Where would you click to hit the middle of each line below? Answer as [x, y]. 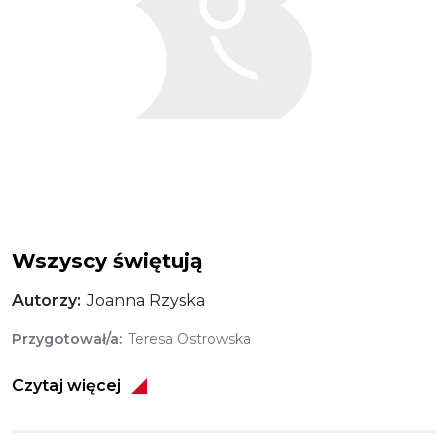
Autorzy [44, 300]
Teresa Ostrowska [189, 339]
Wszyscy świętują [107, 260]
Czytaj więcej [66, 385]
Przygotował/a [65, 339]
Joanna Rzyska [145, 300]
